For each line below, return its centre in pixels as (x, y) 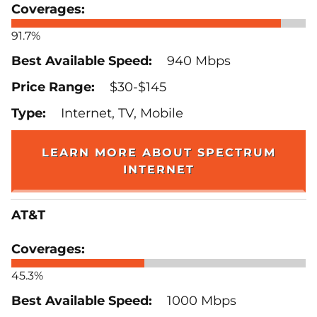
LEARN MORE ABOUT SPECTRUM (158, 152)
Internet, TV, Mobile (120, 113)
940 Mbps (197, 60)
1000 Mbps (200, 300)
